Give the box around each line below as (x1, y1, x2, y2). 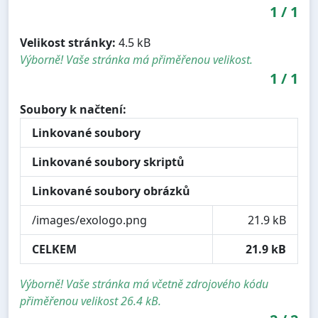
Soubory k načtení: (20, 101, 126, 117)
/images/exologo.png (32, 212, 147, 228)
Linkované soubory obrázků (32, 182, 190, 199)
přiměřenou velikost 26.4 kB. (20, 292, 161, 309)
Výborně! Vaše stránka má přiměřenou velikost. (20, 51, 253, 67)
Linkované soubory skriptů (32, 153, 185, 170)
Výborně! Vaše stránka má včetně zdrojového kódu (20, 275, 268, 292)
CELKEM (32, 241, 77, 257)
